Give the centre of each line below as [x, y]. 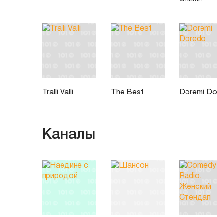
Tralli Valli [58, 93]
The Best [127, 93]
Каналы [69, 135]
